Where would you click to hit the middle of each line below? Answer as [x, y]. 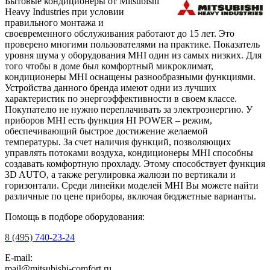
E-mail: [19, 258]
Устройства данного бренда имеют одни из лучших [111, 88]
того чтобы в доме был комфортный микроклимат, [109, 66]
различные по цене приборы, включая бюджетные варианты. [130, 196]
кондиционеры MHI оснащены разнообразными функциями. [130, 77]
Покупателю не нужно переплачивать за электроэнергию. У [129, 110]
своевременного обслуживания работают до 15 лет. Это [120, 34]
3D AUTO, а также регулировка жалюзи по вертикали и [120, 175]
